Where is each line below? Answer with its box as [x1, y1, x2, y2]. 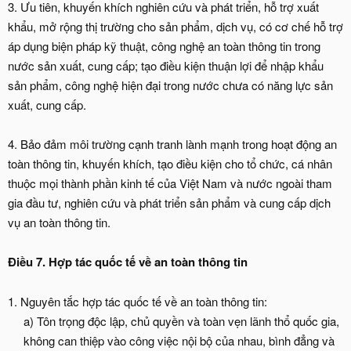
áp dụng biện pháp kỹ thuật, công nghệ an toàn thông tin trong [8, 38, 320, 54]
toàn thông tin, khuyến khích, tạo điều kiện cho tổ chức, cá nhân [8, 155, 332, 172]
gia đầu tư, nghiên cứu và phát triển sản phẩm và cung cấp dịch [8, 194, 331, 211]
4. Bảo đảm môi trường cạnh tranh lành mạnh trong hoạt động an [8, 136, 337, 152]
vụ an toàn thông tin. [8, 214, 110, 230]
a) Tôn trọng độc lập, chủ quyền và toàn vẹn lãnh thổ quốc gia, [24, 313, 339, 329]
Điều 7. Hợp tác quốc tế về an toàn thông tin [8, 253, 248, 270]
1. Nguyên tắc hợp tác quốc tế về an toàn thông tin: [8, 293, 267, 309]
